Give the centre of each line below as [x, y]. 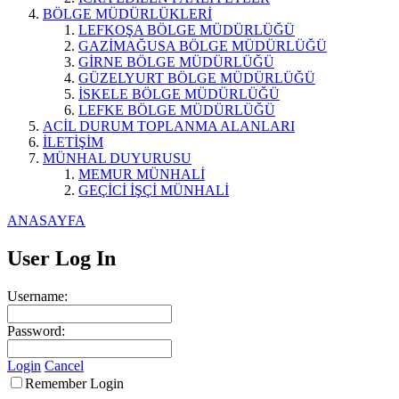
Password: [36, 330]
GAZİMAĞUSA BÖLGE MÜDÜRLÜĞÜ [203, 46]
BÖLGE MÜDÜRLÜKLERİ [127, 14]
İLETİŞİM [73, 142]
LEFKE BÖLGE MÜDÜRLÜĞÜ [177, 110]
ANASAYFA [46, 220]
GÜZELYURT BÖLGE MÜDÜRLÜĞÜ [197, 78]
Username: [37, 296]
